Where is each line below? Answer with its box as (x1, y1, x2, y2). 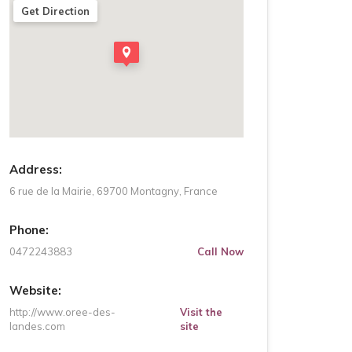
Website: (9, 283, 61, 298)
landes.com (9, 320, 65, 332)
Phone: (9, 222, 49, 237)
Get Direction (21, 5, 90, 17)
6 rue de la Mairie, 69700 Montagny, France (9, 185, 218, 197)
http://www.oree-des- (9, 306, 115, 318)
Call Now (197, 245, 244, 258)
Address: (9, 162, 62, 177)
